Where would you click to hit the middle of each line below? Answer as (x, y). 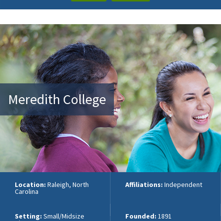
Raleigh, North (67, 184)
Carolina (27, 191)
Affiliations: (145, 184)
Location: (30, 184)
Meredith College (57, 99)
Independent (183, 184)
